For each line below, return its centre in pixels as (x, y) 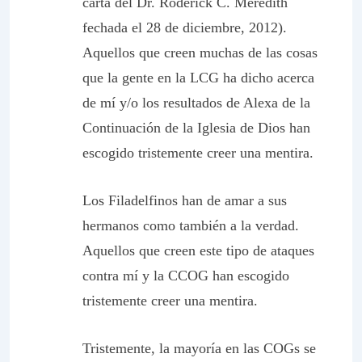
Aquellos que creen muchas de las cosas (200, 53)
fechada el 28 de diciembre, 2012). (185, 27)
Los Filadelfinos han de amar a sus (185, 200)
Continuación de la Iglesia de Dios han (196, 128)
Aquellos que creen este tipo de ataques (198, 250)
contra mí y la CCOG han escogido (186, 276)
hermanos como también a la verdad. (191, 225)
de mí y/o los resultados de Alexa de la (196, 103)
